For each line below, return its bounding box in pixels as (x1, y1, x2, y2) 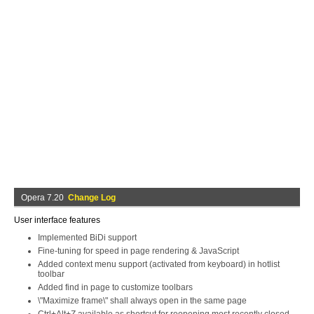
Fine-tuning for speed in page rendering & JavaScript (38, 246, 239, 256)
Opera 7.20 (21, 193, 68, 203)
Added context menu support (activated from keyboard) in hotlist (38, 259, 280, 269)
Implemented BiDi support (38, 233, 137, 243)
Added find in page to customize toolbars (38, 282, 193, 292)
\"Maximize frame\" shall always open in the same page (38, 296, 247, 306)
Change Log (68, 193, 116, 203)
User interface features (14, 215, 100, 225)
